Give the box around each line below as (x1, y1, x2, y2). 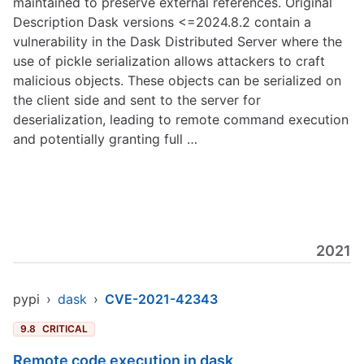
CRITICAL (42, 323, 88, 335)
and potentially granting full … (13, 131, 197, 147)
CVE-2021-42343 (105, 291, 218, 307)
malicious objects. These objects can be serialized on (13, 72, 341, 89)
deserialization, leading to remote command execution (13, 111, 349, 128)
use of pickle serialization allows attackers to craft (13, 53, 325, 69)
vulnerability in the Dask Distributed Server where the (13, 33, 342, 50)
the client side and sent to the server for (13, 92, 261, 108)
